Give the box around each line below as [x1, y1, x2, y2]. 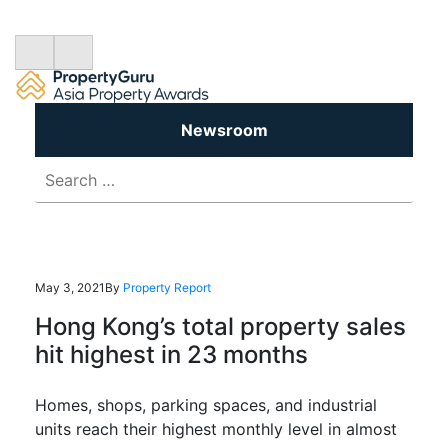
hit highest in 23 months [35, 340, 308, 370]
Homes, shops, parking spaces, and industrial [35, 395, 377, 416]
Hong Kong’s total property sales [35, 312, 406, 342]
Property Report [123, 280, 211, 296]
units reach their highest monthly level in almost [35, 419, 397, 440]
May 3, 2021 [35, 280, 105, 296]
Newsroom [180, 120, 268, 141]
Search [34, 158, 86, 179]
